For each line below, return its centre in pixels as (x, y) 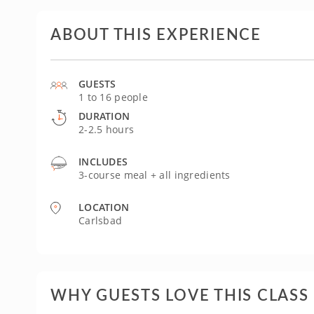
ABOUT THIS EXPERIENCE (156, 33)
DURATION (104, 116)
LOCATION (104, 207)
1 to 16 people (113, 97)
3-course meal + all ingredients (155, 175)
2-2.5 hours (107, 129)
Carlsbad (101, 220)
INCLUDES (103, 161)
